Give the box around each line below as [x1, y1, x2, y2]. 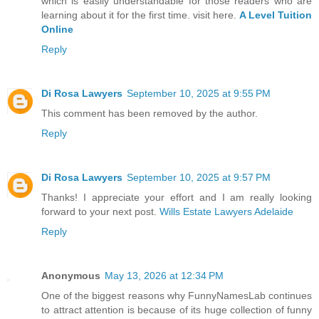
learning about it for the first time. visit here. [41, 9, 239, 21]
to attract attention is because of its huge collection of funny [41, 303, 312, 315]
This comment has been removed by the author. [41, 107, 258, 119]
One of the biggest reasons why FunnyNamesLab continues [41, 289, 312, 301]
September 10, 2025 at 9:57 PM [127, 171, 271, 183]
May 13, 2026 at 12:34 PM [105, 269, 224, 281]
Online [41, 23, 73, 35]
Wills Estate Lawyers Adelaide [159, 205, 293, 217]
